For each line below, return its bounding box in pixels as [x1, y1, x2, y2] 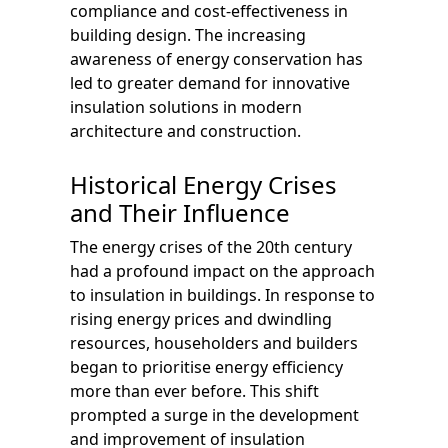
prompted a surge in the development [70, 403, 359, 426]
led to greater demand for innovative [70, 71, 350, 94]
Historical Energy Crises [70, 167, 337, 201]
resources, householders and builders [70, 331, 358, 354]
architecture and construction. [70, 119, 301, 142]
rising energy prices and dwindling [70, 307, 332, 330]
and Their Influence [70, 195, 290, 229]
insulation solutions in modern [70, 95, 302, 118]
